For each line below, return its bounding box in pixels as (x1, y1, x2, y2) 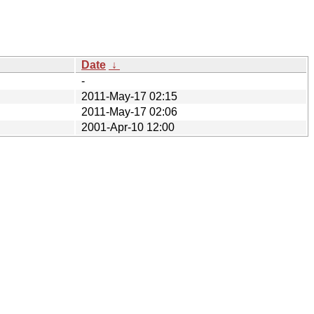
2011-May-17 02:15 (81, 90, 177, 102)
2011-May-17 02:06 (81, 105, 177, 118)
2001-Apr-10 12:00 (81, 121, 175, 133)
